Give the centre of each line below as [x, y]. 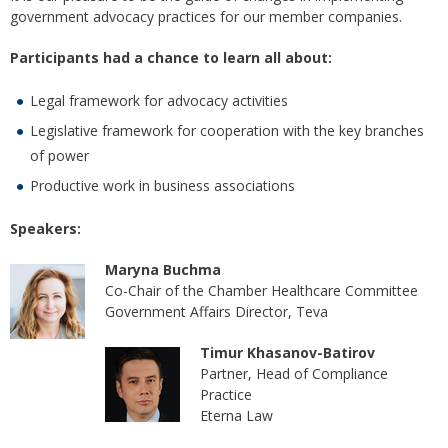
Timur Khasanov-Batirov [287, 353]
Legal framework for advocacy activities [159, 101]
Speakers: [45, 229]
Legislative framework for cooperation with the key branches [227, 131]
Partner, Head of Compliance [294, 374]
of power [59, 156]
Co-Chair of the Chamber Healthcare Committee [261, 291]
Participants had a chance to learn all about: [171, 58]
